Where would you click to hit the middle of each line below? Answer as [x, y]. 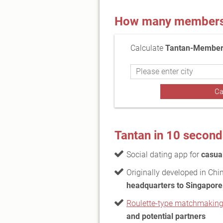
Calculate [148, 48]
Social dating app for [164, 154]
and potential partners [166, 216]
